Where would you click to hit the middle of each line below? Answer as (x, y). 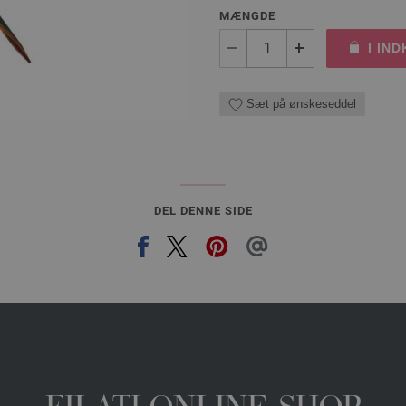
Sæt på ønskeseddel (301, 104)
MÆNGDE (247, 15)
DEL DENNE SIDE (203, 210)
